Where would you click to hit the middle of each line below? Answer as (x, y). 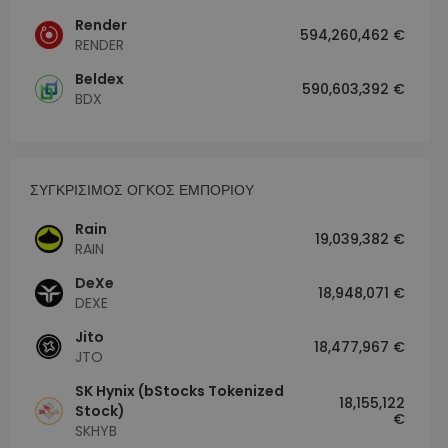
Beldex (99, 79)
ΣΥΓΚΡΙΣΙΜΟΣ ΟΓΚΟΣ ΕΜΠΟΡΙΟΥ (142, 190)
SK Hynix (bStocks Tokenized (179, 391)
